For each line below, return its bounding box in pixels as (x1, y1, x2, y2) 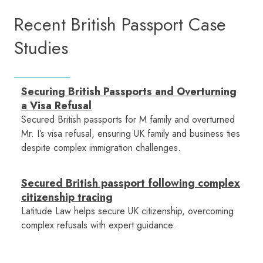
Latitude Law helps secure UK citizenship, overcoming (21, 204, 234, 218)
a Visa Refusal (21, 98, 92, 114)
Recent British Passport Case (14, 12, 226, 38)
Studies (14, 35, 68, 61)
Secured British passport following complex (21, 176, 240, 191)
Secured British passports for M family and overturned (21, 113, 235, 127)
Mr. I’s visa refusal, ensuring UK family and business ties (21, 127, 240, 141)
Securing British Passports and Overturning (21, 84, 237, 100)
